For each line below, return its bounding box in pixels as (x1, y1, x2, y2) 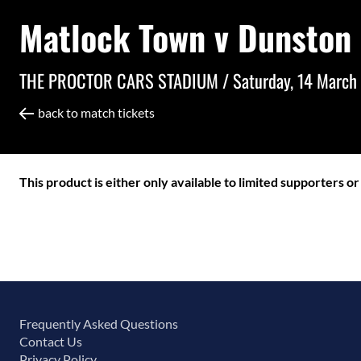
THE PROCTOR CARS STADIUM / (19, 66, 233, 93)
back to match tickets (38, 104, 155, 120)
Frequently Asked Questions (19, 316, 178, 331)
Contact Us (19, 334, 82, 349)
